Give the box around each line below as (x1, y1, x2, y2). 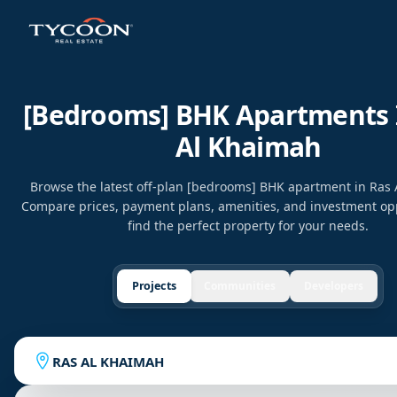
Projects (131, 277, 177, 294)
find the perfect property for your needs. (128, 217, 369, 234)
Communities (204, 278, 276, 293)
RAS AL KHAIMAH (52, 352, 164, 370)
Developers (304, 278, 363, 293)
